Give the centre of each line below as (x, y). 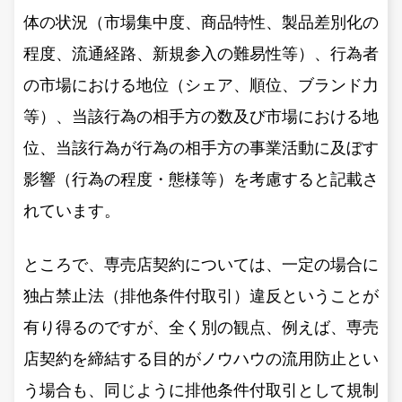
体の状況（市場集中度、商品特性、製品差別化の (201, 22)
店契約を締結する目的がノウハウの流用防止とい (201, 358)
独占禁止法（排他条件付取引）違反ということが (201, 296)
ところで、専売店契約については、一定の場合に (201, 264)
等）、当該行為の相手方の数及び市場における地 (201, 116)
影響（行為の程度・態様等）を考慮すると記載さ (201, 179)
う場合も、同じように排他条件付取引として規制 (201, 390)
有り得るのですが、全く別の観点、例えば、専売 (201, 327)
